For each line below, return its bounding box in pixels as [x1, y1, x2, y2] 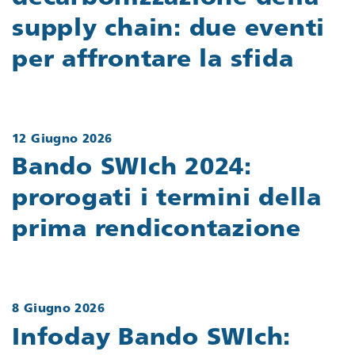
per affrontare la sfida [12, 48, 294, 73]
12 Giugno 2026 [12, 133, 113, 146]
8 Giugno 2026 [12, 303, 105, 316]
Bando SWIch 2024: [12, 156, 252, 181]
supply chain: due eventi [12, 17, 325, 42]
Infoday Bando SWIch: [12, 326, 291, 351]
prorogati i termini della [12, 187, 322, 212]
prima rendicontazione [12, 218, 301, 243]
